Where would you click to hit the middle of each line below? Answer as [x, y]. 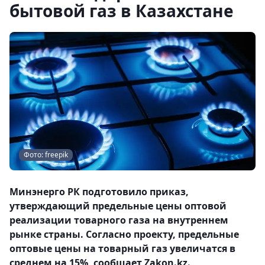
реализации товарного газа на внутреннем [119, 220]
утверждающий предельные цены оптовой [118, 206]
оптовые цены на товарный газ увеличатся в [122, 248]
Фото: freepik [46, 155]
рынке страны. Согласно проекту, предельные [124, 234]
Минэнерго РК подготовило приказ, [99, 192]
